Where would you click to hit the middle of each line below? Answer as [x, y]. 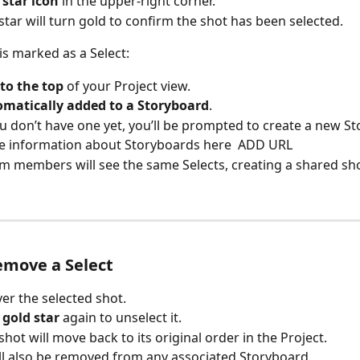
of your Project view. [127, 86]
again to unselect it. [121, 318]
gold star [31, 318]
